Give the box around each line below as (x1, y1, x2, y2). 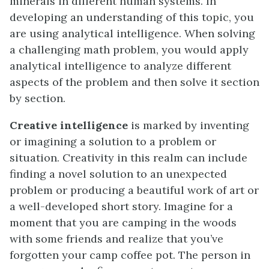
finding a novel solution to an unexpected (10, 167, 227, 181)
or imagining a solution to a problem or (10, 134, 216, 149)
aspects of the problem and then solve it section (10, 75, 259, 89)
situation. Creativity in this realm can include (10, 151, 247, 165)
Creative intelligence (10, 118, 128, 133)
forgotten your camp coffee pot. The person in (10, 248, 250, 262)
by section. (10, 91, 65, 106)
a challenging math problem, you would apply (10, 43, 249, 57)
